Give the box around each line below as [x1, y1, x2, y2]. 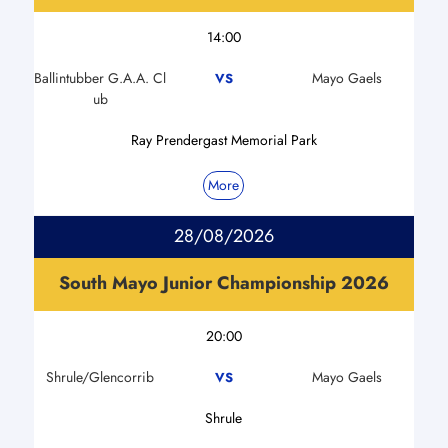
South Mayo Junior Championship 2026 [58, 269, 389, 296]
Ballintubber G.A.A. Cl [34, 67, 167, 88]
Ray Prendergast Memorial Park [130, 129, 317, 150]
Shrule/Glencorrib [46, 366, 155, 387]
